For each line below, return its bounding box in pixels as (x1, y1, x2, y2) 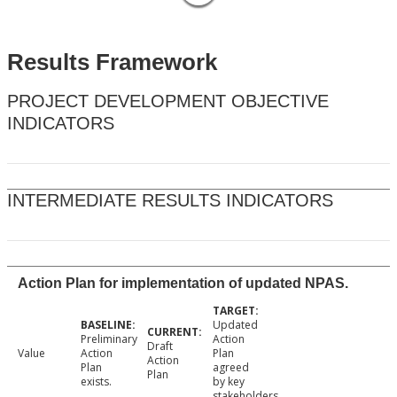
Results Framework (7, 49, 217, 76)
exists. (80, 374, 112, 390)
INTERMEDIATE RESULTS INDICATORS (7, 191, 333, 211)
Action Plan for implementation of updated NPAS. (18, 276, 348, 292)
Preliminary (80, 331, 137, 347)
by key (213, 374, 245, 390)
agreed (213, 360, 250, 376)
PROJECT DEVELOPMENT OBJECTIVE (7, 91, 329, 112)
